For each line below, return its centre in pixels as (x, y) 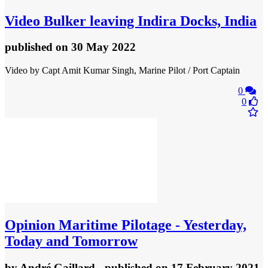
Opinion (30, 225)
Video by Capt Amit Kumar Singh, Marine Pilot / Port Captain (122, 71)
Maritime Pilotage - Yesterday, (151, 225)
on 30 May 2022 (96, 47)
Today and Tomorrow (71, 241)
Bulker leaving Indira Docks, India (148, 21)
